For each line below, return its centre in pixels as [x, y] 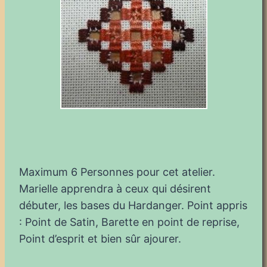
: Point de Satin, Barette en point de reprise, [129, 222]
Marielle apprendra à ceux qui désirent [115, 188]
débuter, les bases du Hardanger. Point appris [133, 205]
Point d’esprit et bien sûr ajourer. [100, 238]
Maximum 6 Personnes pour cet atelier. [117, 172]
